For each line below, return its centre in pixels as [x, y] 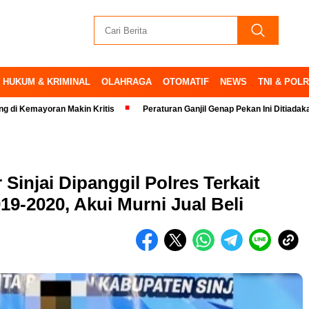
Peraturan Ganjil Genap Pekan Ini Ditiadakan [190, 109]
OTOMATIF [186, 82]
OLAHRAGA [127, 82]
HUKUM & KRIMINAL [47, 82]
